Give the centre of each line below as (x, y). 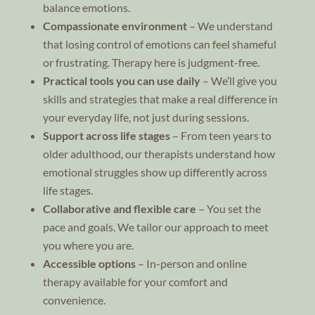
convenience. (74, 300)
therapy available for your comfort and (135, 281)
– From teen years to (220, 135)
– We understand (230, 25)
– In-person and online (191, 263)
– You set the (228, 208)
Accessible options (89, 263)
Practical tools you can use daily (121, 80)
